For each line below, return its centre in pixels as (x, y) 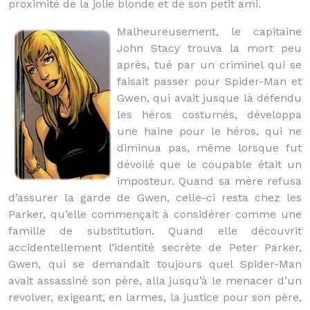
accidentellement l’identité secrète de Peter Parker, (155, 247)
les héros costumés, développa (209, 115)
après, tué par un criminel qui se (209, 65)
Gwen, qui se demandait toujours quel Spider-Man (155, 264)
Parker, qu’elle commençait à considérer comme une (155, 214)
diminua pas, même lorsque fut (209, 148)
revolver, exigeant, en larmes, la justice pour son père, (155, 297)
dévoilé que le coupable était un (209, 164)
